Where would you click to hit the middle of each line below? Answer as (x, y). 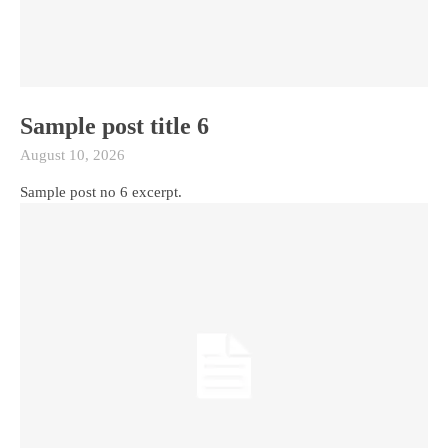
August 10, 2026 (72, 154)
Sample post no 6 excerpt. (101, 191)
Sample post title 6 (114, 125)
